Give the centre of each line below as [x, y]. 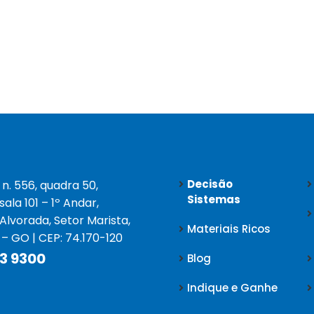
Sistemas [213, 199]
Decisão [210, 184]
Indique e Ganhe [232, 287]
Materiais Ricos [228, 228]
